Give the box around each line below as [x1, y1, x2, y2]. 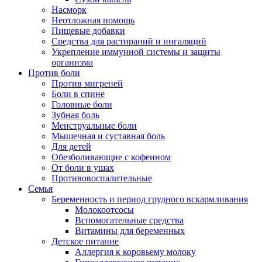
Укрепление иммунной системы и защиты [51, 47, 220, 57]
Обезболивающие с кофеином [51, 152, 171, 163]
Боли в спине [51, 89, 105, 99]
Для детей [51, 142, 91, 152]
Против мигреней [51, 78, 123, 89]
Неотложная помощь [51, 15, 135, 26]
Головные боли [51, 99, 112, 110]
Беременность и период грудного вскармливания [51, 194, 248, 205]
